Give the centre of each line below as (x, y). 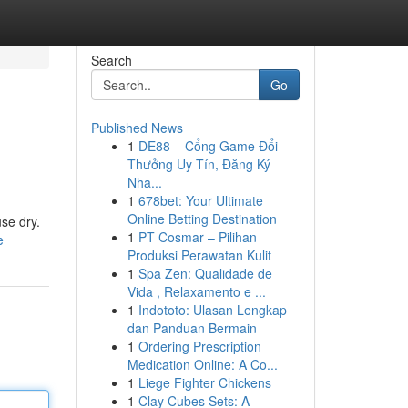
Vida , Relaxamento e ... (196, 291)
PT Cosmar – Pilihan (197, 237)
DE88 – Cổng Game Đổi (208, 146)
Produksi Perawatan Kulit (199, 255)
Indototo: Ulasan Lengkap (212, 310)
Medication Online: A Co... (202, 364)
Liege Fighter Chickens (204, 382)
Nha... (144, 182)
